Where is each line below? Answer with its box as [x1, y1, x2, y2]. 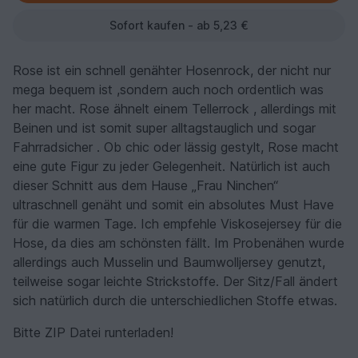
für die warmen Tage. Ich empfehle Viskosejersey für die [13, 215, 342, 232]
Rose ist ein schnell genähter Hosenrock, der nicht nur [13, 62, 331, 78]
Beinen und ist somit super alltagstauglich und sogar [13, 119, 316, 136]
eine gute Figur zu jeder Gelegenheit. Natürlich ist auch [13, 157, 330, 174]
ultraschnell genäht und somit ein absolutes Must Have [13, 196, 334, 213]
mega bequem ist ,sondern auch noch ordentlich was [13, 81, 324, 97]
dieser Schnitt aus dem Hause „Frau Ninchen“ [13, 177, 278, 193]
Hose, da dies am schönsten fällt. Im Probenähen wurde [13, 234, 344, 251]
